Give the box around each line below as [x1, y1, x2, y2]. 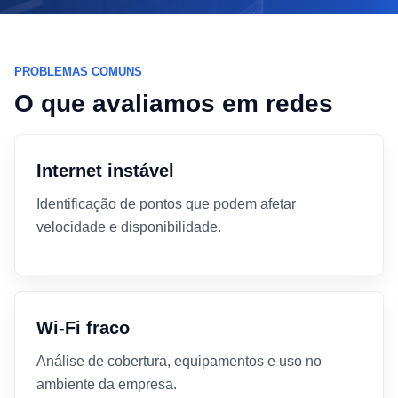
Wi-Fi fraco [36, 318, 130, 338]
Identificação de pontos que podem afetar [36, 196, 296, 211]
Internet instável [36, 161, 174, 180]
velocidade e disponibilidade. [36, 219, 221, 235]
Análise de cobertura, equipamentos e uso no [36, 354, 322, 369]
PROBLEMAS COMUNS [14, 65, 142, 78]
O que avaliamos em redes [14, 90, 333, 117]
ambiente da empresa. [36, 377, 177, 392]
